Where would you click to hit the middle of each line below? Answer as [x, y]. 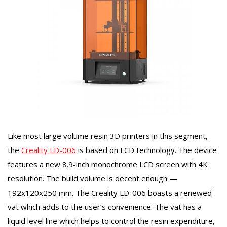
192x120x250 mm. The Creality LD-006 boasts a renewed [110, 193]
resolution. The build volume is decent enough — [92, 179]
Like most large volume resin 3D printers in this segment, [108, 136]
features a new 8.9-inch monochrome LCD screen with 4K [108, 164]
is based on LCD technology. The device [146, 150]
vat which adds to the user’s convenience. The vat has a [105, 207]
